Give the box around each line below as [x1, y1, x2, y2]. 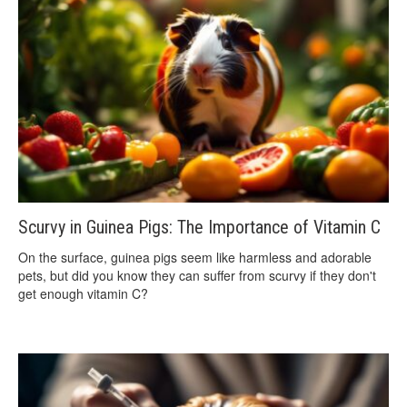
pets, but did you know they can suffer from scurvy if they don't [18, 265, 376, 284]
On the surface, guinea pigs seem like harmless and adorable [18, 247, 372, 266]
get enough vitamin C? [18, 283, 148, 303]
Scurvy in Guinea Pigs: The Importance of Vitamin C [18, 215, 381, 238]
